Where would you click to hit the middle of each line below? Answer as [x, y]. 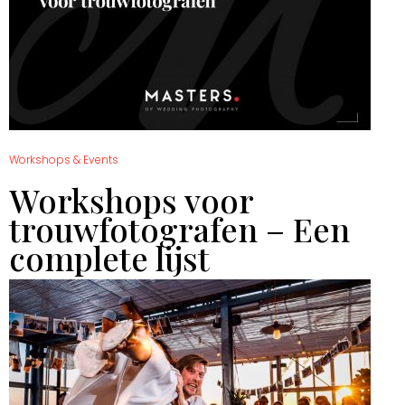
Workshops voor [131, 200]
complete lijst [109, 258]
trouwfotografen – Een [179, 229]
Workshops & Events [64, 160]
